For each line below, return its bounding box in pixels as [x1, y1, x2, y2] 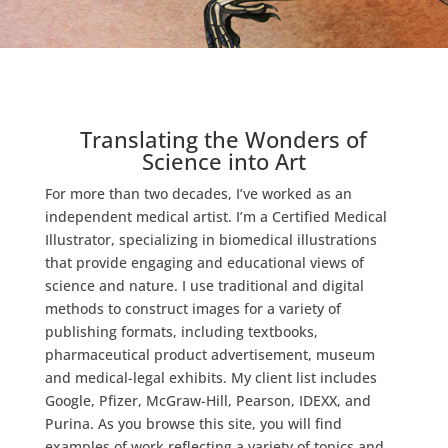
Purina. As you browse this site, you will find [44, 414, 342, 433]
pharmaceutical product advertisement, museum [44, 345, 375, 364]
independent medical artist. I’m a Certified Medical [44, 207, 387, 226]
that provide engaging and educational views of [44, 253, 364, 272]
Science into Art [141, 146, 306, 176]
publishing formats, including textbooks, [44, 322, 318, 341]
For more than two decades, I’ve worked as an [44, 184, 352, 203]
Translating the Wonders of [80, 124, 368, 154]
